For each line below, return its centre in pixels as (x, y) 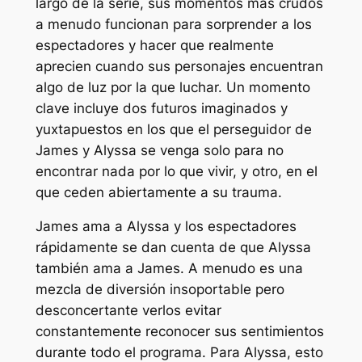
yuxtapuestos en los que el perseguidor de (173, 129)
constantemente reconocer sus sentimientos (179, 332)
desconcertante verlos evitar (128, 311)
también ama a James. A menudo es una (169, 269)
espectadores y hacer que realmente (154, 45)
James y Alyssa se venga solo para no (159, 150)
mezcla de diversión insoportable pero (160, 290)
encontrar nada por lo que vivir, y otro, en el (176, 171)
